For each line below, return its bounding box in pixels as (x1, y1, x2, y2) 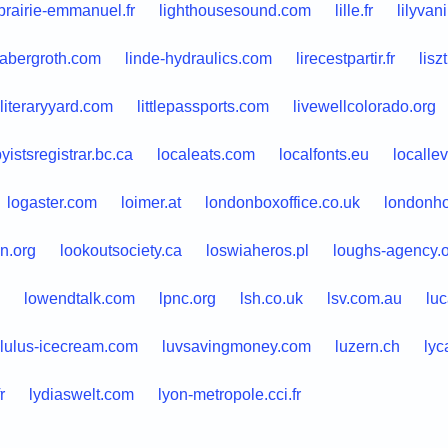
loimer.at (120, 193, 181, 211)
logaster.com (6, 193, 97, 211)
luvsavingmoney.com (161, 337, 311, 355)
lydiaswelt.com (28, 385, 134, 403)
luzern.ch (334, 337, 400, 355)
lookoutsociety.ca (59, 241, 182, 259)
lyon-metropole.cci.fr (157, 385, 301, 403)
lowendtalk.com (23, 289, 135, 307)
